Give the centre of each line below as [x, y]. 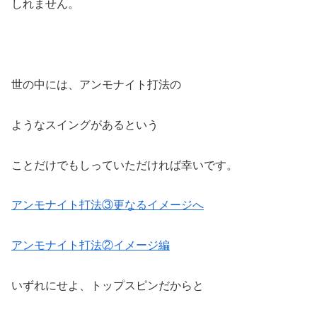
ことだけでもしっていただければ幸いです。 [125, 165]
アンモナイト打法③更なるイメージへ [108, 205]
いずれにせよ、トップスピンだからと [108, 285]
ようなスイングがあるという [85, 125]
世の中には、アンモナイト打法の [96, 84]
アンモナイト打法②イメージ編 [91, 246]
